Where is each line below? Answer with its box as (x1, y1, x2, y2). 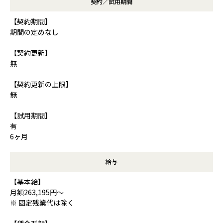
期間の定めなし (10, 26, 59, 37)
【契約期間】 (10, 16, 52, 26)
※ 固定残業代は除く (10, 197, 74, 208)
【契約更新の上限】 (10, 79, 73, 89)
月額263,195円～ (10, 187, 64, 197)
